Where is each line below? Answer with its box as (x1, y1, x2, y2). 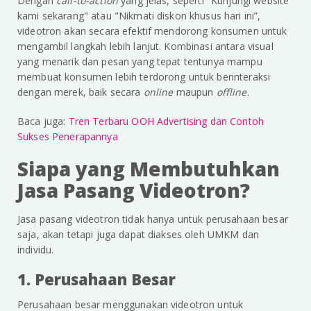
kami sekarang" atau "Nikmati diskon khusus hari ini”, (17, 9, 261, 23)
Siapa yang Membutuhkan (17, 155, 280, 183)
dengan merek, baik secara (17, 85, 144, 99)
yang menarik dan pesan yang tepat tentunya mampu (17, 55, 262, 69)
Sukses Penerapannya (17, 130, 118, 144)
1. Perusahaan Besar (17, 269, 176, 290)
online (143, 85, 176, 99)
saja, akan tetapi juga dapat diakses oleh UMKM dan (17, 228, 260, 242)
